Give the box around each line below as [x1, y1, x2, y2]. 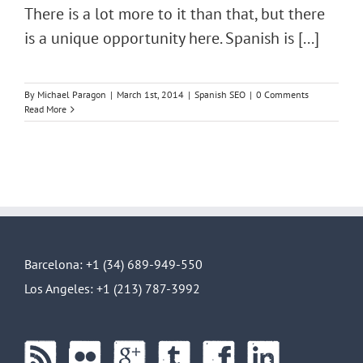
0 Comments [256, 88, 309, 100]
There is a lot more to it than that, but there [24, 3, 325, 24]
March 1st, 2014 [117, 88, 184, 100]
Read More [24, 103, 66, 115]
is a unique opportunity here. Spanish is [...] [24, 28, 319, 49]
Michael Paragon [37, 88, 106, 100]
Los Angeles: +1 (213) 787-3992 [24, 280, 200, 297]
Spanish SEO [194, 88, 246, 100]
